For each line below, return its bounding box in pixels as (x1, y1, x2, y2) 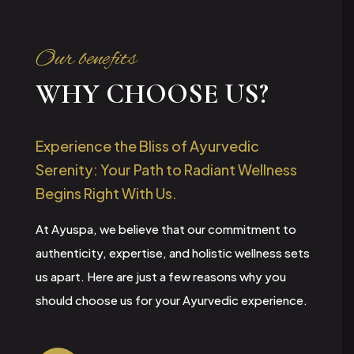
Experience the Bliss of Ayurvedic (36, 136, 259, 155)
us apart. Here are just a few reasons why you (36, 268, 286, 284)
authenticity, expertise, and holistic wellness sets (36, 244, 310, 260)
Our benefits (36, 43, 137, 74)
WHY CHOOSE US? (36, 77, 269, 111)
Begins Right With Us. (36, 183, 177, 202)
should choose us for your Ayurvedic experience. (36, 292, 307, 307)
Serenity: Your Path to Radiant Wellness (36, 160, 297, 179)
